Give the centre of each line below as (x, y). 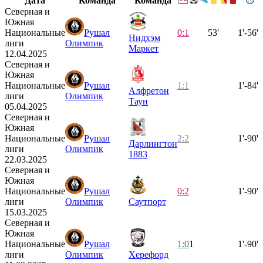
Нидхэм (144, 38)
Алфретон (149, 90)
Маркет (144, 48)
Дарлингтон (153, 143)
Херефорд (149, 254)
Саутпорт (147, 201)
